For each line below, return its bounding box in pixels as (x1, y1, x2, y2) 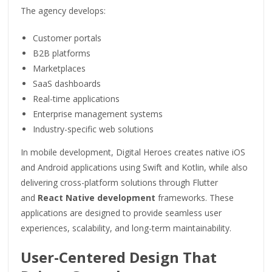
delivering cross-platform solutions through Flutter (21, 176, 219, 188)
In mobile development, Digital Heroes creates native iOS (21, 146, 246, 158)
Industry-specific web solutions (33, 123, 154, 135)
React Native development (38, 191, 156, 203)
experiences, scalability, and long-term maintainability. (21, 222, 232, 234)
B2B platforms (33, 47, 91, 59)
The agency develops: (21, 4, 106, 16)
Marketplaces (33, 62, 86, 74)
